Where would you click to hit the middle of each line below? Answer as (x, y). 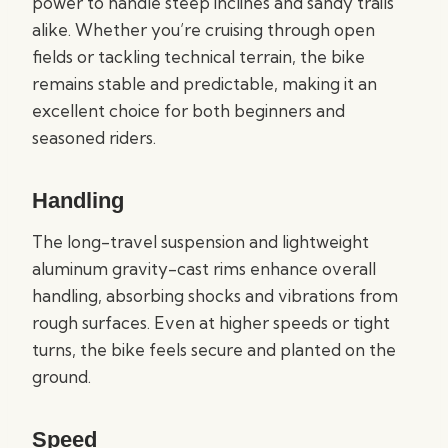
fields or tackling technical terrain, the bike (198, 56)
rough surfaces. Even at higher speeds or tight (211, 322)
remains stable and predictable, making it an (204, 83)
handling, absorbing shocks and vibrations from (215, 295)
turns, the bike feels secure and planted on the (214, 349)
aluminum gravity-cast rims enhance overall (204, 268)
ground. (61, 376)
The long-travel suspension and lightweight (200, 241)
